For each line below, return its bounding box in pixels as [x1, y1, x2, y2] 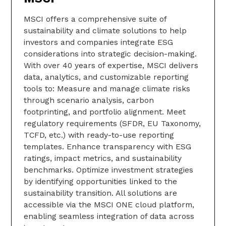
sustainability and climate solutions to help [24, 25, 187, 35]
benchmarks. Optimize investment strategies [24, 164, 193, 175]
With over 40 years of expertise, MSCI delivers [24, 60, 198, 70]
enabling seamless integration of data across [24, 211, 194, 221]
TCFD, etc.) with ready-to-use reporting [24, 130, 174, 140]
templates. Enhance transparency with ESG [24, 141, 191, 151]
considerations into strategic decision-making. [24, 48, 197, 59]
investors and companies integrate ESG [24, 37, 173, 47]
